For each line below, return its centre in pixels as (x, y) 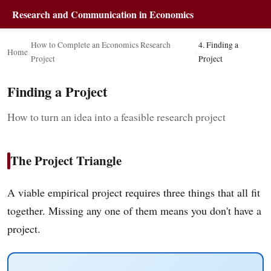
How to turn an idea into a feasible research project (116, 117)
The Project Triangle (66, 160)
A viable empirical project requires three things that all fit (134, 192)
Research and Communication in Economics (103, 14)
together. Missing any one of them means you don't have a (134, 211)
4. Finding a (218, 45)
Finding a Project (57, 92)
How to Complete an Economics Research (101, 45)
